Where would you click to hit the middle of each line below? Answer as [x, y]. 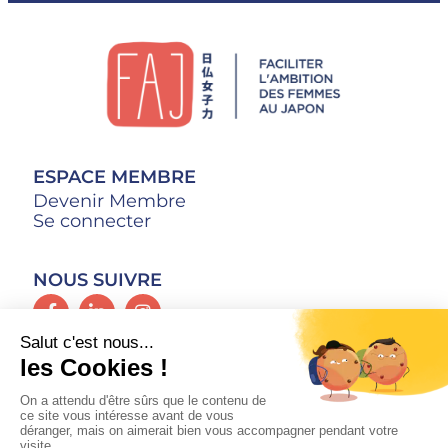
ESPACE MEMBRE [114, 177]
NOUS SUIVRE [97, 280]
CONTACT [77, 359]
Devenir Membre [109, 201]
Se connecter [92, 221]
